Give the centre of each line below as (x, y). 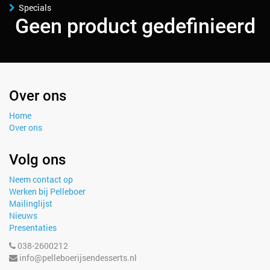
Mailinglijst (31, 203)
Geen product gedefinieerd (135, 26)
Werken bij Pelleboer (47, 191)
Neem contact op (41, 179)
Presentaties (33, 228)
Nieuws (23, 215)
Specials (35, 8)
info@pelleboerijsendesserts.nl (78, 258)
